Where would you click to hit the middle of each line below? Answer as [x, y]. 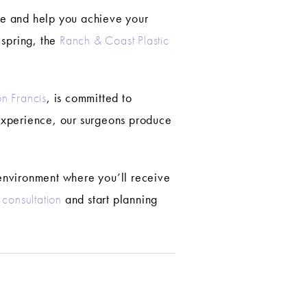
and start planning [110, 199]
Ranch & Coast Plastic [114, 40]
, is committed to [89, 98]
